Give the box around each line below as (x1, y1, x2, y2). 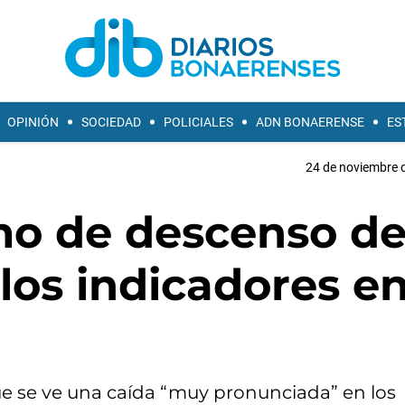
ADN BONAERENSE (256, 115, 364, 129)
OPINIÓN (7, 115, 59, 129)
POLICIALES (164, 115, 233, 129)
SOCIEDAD (81, 115, 141, 129)
